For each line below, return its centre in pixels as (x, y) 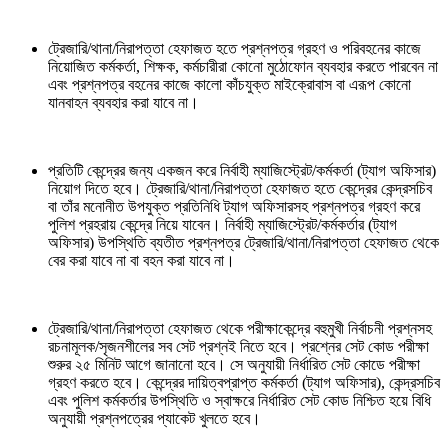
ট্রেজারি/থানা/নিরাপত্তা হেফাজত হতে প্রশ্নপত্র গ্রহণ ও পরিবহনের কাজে (234, 48)
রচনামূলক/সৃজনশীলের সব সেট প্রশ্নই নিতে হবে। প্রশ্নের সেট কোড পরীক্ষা (238, 346)
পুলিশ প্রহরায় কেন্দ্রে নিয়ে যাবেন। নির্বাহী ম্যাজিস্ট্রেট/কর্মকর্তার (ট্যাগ (222, 224)
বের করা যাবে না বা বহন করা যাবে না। (141, 260)
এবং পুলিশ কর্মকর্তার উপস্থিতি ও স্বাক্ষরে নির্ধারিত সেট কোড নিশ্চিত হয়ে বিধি (239, 400)
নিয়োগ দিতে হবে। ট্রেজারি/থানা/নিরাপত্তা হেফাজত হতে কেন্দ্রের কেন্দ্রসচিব (240, 188)
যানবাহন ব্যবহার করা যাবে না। (123, 102)
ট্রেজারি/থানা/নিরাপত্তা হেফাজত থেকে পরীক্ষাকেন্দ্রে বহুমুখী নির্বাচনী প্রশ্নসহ (240, 328)
